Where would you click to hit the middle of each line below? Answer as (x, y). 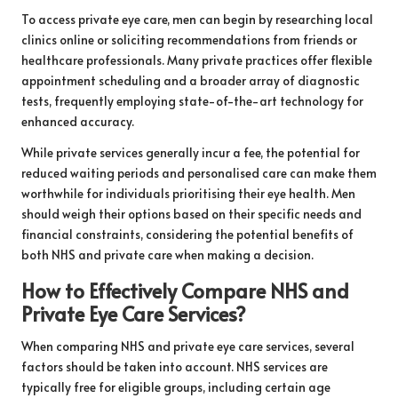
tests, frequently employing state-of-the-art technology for (192, 101)
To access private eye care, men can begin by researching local (197, 20)
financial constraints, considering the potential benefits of (187, 235)
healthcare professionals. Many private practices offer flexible (197, 60)
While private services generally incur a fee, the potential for (191, 153)
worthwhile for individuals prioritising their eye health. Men (188, 194)
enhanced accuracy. (78, 122)
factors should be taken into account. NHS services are (175, 367)
